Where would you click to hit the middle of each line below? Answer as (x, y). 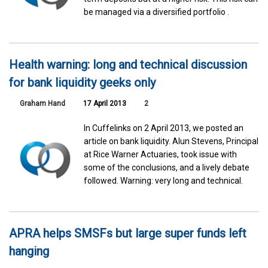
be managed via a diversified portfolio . (157, 12)
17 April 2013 (104, 103)
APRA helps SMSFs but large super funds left (128, 234)
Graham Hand (42, 103)
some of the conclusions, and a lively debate (167, 167)
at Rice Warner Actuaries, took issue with (161, 154)
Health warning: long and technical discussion (128, 64)
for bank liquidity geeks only (82, 82)
